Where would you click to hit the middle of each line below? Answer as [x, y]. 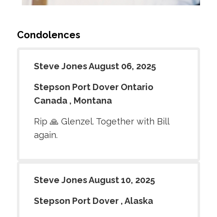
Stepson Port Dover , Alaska [93, 201]
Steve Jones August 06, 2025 [95, 66]
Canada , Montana [73, 100]
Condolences [49, 35]
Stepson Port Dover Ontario [94, 87]
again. [46, 135]
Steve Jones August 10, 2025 [94, 180]
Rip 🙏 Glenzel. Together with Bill [101, 121]
